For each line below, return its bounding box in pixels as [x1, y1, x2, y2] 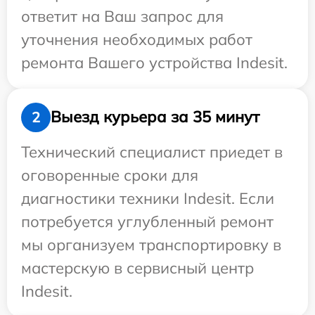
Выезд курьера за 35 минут [51, 107, 259, 127]
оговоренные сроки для [21, 165, 198, 185]
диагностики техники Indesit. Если [21, 188, 274, 208]
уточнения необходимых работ [21, 29, 252, 49]
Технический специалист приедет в [21, 141, 283, 162]
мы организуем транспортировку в [21, 234, 281, 255]
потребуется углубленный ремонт [21, 211, 274, 231]
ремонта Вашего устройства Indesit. [21, 52, 288, 72]
